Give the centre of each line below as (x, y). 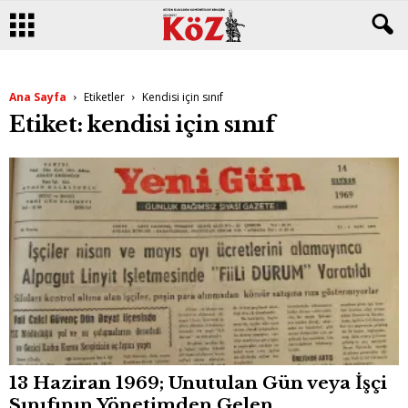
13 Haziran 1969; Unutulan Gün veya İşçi (198, 383)
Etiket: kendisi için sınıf (142, 124)
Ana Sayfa (38, 97)
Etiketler (104, 97)
